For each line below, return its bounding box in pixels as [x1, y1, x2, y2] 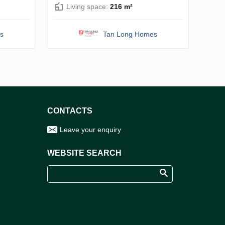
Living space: [66, 2, 110, 11]
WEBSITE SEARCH [47, 148, 122, 157]
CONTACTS [47, 106, 92, 115]
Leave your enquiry [60, 125, 121, 134]
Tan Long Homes [103, 30, 158, 38]
